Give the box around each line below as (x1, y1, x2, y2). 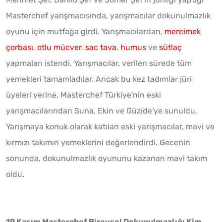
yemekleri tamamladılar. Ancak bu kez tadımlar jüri (6, 74, 192, 84)
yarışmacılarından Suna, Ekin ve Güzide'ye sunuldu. (6, 106, 197, 115)
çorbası (6, 42, 33, 52)
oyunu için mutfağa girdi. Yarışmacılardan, (6, 26, 165, 36)
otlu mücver (37, 42, 81, 52)
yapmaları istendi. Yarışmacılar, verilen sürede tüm (6, 58, 192, 68)
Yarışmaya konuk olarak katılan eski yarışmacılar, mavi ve (6, 121, 215, 131)
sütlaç (159, 42, 182, 52)
